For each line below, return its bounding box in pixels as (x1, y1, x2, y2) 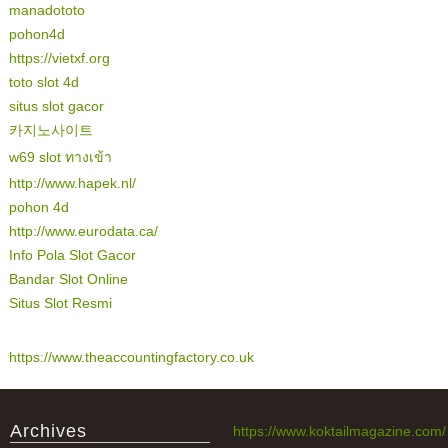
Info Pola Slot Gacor (8, 246, 136, 264)
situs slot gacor (8, 97, 104, 115)
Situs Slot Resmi (8, 294, 112, 312)
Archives (9, 419, 87, 442)
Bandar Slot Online (8, 270, 128, 288)
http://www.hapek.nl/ (8, 174, 136, 192)
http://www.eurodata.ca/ (8, 222, 158, 240)
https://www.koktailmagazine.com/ (232, 422, 446, 440)
